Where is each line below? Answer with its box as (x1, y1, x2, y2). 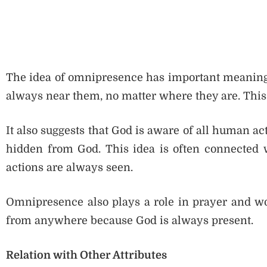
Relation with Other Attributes (6, 249, 167, 262)
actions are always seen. (6, 162, 133, 174)
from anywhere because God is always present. (6, 215, 253, 227)
